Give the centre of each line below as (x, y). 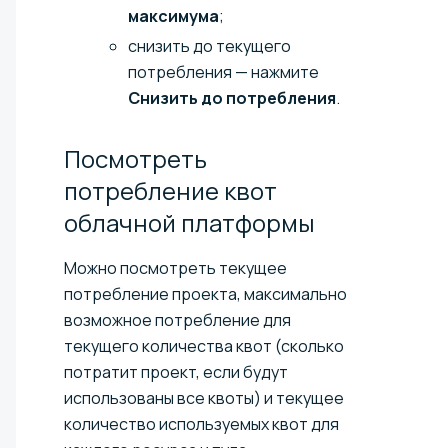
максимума (173, 15)
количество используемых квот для (201, 423)
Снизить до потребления (232, 97)
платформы (248, 222)
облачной (122, 222)
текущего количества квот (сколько (204, 345)
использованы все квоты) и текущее (204, 397)
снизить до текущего (209, 45)
